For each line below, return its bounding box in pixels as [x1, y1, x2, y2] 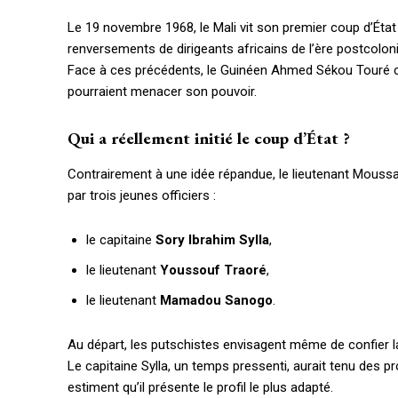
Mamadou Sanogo [160, 292, 273, 309]
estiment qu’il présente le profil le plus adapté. [68, 379, 333, 396]
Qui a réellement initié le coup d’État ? [68, 127, 350, 150]
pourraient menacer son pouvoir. [68, 84, 257, 100]
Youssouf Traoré [160, 262, 267, 279]
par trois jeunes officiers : [68, 187, 216, 204]
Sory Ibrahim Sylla [155, 232, 269, 249]
